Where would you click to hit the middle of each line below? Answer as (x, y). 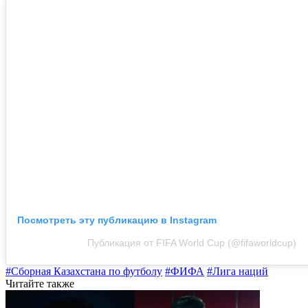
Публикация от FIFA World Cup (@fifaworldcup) (192, 242)
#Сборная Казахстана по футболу (84, 271)
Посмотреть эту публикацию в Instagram (117, 220)
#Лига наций (238, 271)
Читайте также (40, 283)
